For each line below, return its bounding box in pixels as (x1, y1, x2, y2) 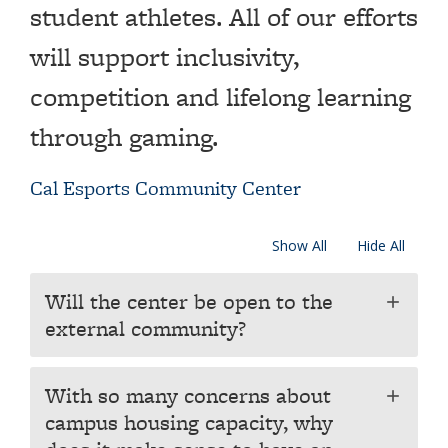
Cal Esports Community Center (30, 174, 301, 202)
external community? (45, 313, 246, 344)
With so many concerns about (45, 380, 331, 411)
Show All (272, 236, 327, 255)
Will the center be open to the (45, 286, 333, 317)
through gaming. (30, 118, 218, 155)
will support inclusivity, (30, 38, 299, 75)
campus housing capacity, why (45, 407, 333, 438)
